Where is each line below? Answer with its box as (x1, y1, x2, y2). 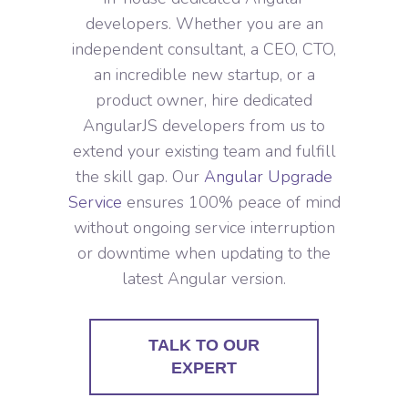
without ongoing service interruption (73, 216, 335, 239)
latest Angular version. (122, 267, 286, 290)
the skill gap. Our (76, 165, 204, 188)
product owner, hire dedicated (96, 88, 312, 111)
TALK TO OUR (148, 335, 260, 354)
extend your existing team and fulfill (72, 139, 336, 162)
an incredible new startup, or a (93, 63, 315, 86)
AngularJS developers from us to (83, 114, 325, 137)
